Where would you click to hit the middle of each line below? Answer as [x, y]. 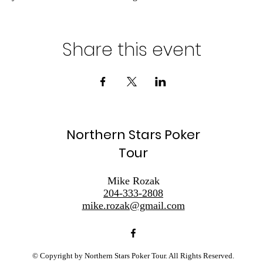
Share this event [131, 50]
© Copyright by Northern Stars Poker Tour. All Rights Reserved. [133, 256]
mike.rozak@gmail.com [133, 205]
